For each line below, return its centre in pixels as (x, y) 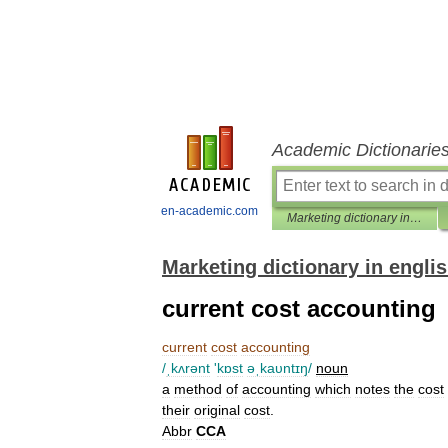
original (217, 410)
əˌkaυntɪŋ (277, 368)
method (198, 389)
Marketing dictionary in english (416, 218)
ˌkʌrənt (188, 368)
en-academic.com (209, 211)
